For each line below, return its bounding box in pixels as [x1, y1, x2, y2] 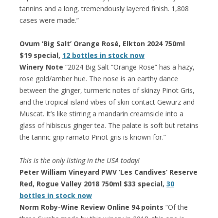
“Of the [163, 202, 188, 212]
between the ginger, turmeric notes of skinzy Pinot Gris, [19, 85, 195, 95]
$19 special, [19, 50, 62, 60]
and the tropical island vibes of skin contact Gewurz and [19, 97, 195, 107]
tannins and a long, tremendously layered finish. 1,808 [19, 3, 189, 13]
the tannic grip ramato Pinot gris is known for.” [19, 132, 166, 142]
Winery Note [19, 62, 63, 72]
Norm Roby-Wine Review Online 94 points [19, 202, 163, 212]
